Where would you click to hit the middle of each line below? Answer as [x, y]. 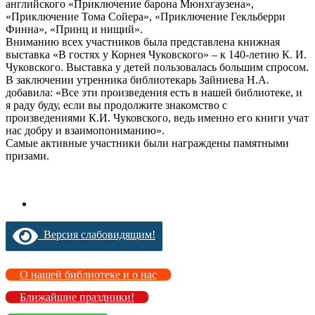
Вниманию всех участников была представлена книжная [143, 41]
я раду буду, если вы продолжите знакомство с [116, 105]
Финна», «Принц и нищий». [74, 29]
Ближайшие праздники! [77, 297]
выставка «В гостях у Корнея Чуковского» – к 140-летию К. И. [156, 54]
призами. [27, 155]
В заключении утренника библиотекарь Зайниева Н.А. [137, 79]
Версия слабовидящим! [97, 235]
